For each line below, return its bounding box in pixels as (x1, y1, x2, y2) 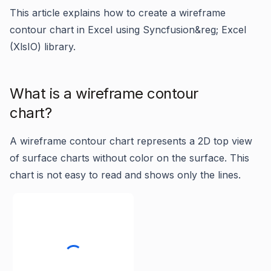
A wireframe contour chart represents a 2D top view (10, 135, 252, 147)
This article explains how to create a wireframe (10, 7, 226, 19)
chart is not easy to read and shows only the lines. (10, 169, 241, 181)
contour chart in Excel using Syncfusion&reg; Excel (10, 24, 246, 36)
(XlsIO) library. (10, 41, 76, 53)
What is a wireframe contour (10, 85, 198, 102)
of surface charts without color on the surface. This (10, 152, 249, 164)
